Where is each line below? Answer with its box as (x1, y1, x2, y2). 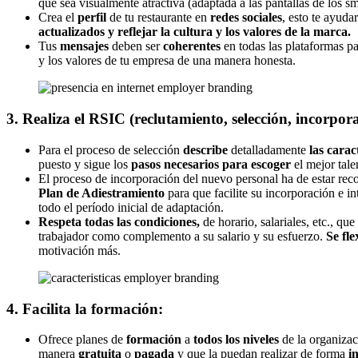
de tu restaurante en (106, 10, 210, 25)
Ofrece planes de (38, 332, 126, 347)
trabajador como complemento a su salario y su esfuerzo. (38, 229, 326, 243)
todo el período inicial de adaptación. (38, 200, 224, 214)
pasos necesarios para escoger (131, 157, 291, 171)
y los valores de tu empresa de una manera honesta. (38, 54, 296, 68)
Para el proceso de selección (38, 142, 183, 157)
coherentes (163, 39, 221, 54)
